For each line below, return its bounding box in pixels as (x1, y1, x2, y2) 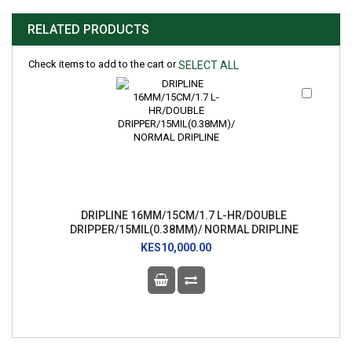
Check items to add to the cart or (28, 58, 178, 71)
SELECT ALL (178, 59, 239, 72)
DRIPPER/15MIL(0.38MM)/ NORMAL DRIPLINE (69, 223, 299, 236)
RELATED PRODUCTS (27, 22, 149, 38)
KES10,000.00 (141, 241, 211, 255)
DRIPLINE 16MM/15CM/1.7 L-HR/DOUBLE (81, 209, 287, 222)
